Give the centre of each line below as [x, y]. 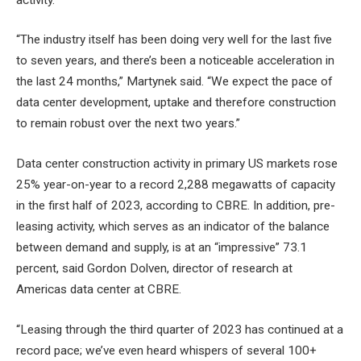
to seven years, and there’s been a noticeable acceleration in [175, 61]
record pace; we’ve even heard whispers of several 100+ [166, 350]
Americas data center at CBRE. [99, 289]
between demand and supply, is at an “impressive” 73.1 [162, 247]
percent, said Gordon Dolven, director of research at [154, 268]
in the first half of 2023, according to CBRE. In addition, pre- [176, 205]
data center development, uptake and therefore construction [176, 103]
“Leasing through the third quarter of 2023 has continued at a [180, 329]
